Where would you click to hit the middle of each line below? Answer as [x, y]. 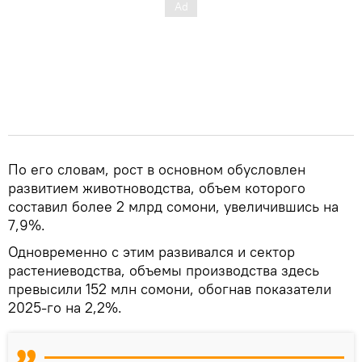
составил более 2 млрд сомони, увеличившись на [173, 206]
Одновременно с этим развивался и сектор [152, 251]
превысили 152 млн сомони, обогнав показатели [170, 288]
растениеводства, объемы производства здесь [164, 270]
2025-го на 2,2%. [65, 307]
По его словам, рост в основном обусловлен [157, 169]
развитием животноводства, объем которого [157, 187]
